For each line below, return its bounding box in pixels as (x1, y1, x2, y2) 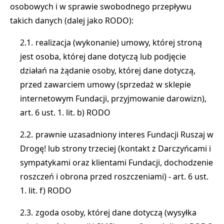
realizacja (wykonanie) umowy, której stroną (35, 37, 202, 48)
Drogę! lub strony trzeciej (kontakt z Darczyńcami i (20, 143, 211, 154)
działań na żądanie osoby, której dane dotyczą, (20, 65, 195, 76)
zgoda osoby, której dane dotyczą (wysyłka (35, 207, 196, 218)
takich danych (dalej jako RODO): (10, 15, 133, 26)
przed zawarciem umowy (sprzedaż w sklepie (20, 79, 191, 90)
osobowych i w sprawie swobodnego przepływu (10, 1, 191, 12)
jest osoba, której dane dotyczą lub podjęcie (20, 51, 186, 62)
